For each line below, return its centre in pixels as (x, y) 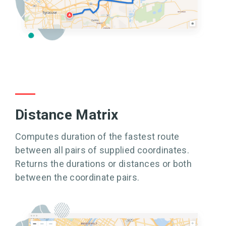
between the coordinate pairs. (77, 178)
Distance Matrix (67, 115)
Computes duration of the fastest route (97, 137)
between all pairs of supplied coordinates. (102, 150)
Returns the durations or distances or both (104, 164)
